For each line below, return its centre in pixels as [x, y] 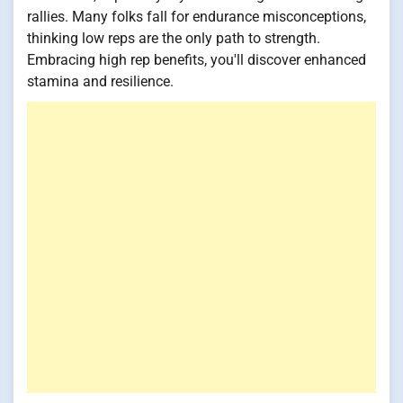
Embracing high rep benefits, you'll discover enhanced [197, 60]
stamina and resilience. [100, 82]
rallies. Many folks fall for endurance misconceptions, [197, 17]
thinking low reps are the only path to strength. [174, 39]
